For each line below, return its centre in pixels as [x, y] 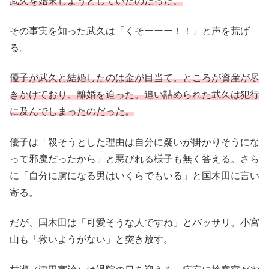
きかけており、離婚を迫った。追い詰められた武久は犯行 [134, 95]
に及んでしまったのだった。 [72, 112]
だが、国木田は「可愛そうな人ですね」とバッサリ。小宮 [134, 223]
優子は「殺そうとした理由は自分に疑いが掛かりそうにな [134, 142]
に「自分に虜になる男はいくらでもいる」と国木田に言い [134, 175]
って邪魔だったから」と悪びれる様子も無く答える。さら [134, 159]
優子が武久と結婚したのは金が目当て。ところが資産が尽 [134, 78]
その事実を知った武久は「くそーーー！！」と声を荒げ [130, 31]
